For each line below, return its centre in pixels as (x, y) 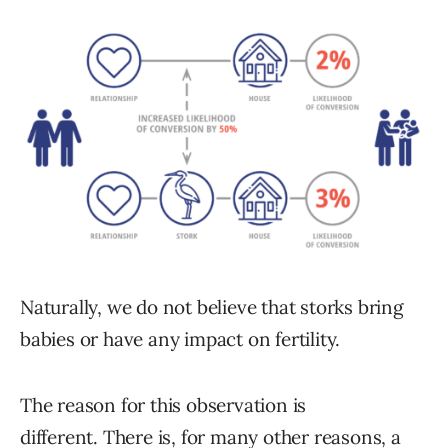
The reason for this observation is (163, 404)
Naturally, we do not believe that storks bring (212, 306)
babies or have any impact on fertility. (180, 338)
